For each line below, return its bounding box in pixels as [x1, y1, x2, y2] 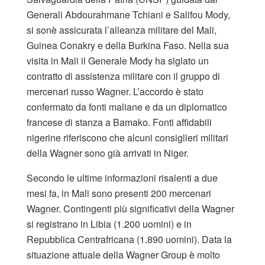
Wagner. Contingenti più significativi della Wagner [27, 201, 234, 215]
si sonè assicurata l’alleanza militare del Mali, [27, 22, 216, 37]
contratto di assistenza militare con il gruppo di [27, 69, 220, 83]
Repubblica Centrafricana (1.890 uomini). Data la [27, 232, 232, 246]
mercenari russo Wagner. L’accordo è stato [27, 84, 203, 98]
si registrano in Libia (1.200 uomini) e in [27, 216, 192, 231]
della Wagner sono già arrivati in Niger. [27, 146, 189, 160]
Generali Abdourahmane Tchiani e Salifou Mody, [27, 7, 230, 21]
